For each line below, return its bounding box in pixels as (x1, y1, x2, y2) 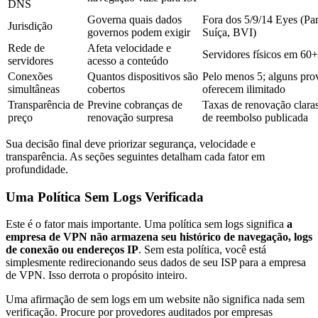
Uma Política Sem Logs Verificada (6, 189, 204, 204)
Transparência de (8, 98, 84, 111)
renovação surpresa (87, 111, 173, 124)
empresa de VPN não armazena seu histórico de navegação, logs (6, 231, 312, 243)
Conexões (8, 70, 53, 82)
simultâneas (8, 82, 60, 95)
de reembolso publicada (202, 111, 308, 124)
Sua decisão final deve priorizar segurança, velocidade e (6, 137, 256, 150)
